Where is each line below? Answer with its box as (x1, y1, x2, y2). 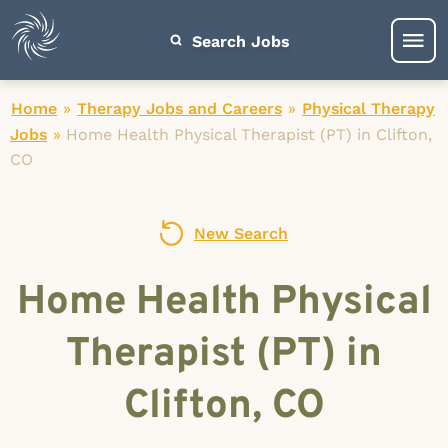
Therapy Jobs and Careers (77, 99, 282, 118)
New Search (194, 224, 288, 243)
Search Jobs (191, 31, 290, 51)
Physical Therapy (302, 99, 435, 118)
